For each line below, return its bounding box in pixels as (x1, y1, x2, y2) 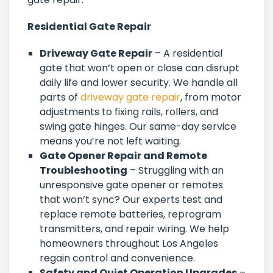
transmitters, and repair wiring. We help (40, 222, 229, 236)
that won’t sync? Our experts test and (40, 193, 222, 207)
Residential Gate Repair (27, 19, 151, 34)
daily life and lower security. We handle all (40, 76, 238, 90)
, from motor (180, 90, 241, 105)
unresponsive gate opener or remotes (40, 178, 223, 193)
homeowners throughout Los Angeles (40, 236, 218, 251)
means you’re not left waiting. (40, 134, 181, 149)
